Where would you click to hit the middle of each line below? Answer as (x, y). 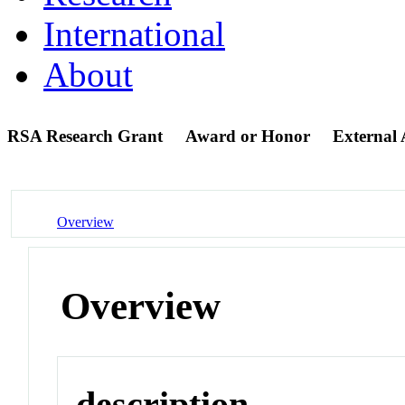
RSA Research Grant (87, 136)
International (134, 33)
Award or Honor (248, 136)
